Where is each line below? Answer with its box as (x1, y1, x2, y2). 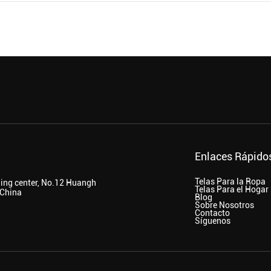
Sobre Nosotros (194, 200, 254, 211)
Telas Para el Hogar (194, 184, 269, 195)
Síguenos (194, 216, 230, 226)
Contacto (194, 208, 230, 218)
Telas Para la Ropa (194, 177, 266, 187)
